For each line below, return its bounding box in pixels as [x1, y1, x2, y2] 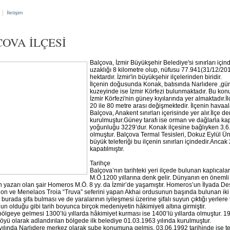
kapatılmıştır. [90, 145, 124, 152]
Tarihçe [90, 160, 110, 167]
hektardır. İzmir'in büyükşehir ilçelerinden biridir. [90, 73, 222, 81]
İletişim [7, 10, 23, 15]
